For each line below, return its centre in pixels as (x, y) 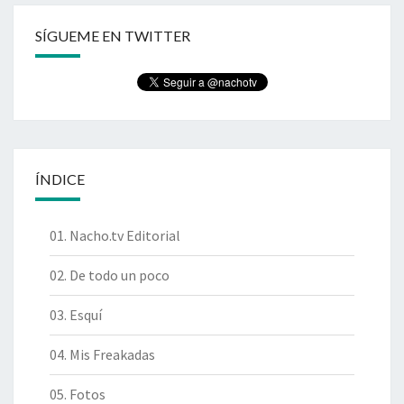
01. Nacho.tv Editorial (115, 236)
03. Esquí (76, 315)
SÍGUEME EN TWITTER (113, 36)
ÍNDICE (60, 179)
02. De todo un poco (110, 275)
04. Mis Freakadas (102, 355)
